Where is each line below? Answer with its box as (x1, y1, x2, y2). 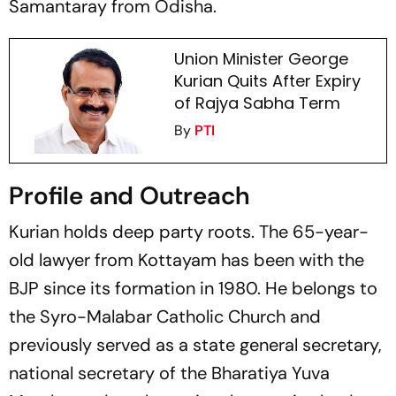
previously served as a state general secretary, (9, 332, 382, 356)
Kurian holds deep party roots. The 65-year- (9, 219, 369, 243)
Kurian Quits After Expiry (173, 69, 361, 92)
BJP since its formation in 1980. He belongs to (9, 276, 377, 300)
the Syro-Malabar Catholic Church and (9, 304, 321, 328)
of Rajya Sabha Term (173, 91, 340, 114)
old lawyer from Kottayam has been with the (9, 247, 364, 271)
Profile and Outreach (9, 179, 250, 212)
